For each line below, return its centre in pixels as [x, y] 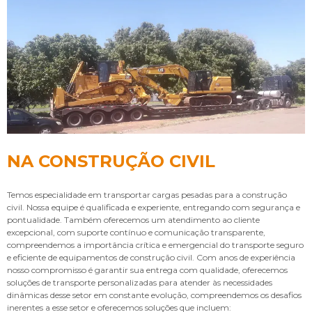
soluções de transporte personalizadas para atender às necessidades [140, 282]
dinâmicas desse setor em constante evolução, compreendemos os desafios [154, 295]
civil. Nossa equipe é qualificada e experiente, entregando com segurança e [154, 207]
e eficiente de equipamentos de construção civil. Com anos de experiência [151, 257]
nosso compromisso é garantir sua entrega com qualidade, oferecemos [147, 270]
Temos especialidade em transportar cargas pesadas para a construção [147, 194]
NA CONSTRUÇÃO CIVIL [111, 161]
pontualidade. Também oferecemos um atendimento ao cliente [133, 219]
